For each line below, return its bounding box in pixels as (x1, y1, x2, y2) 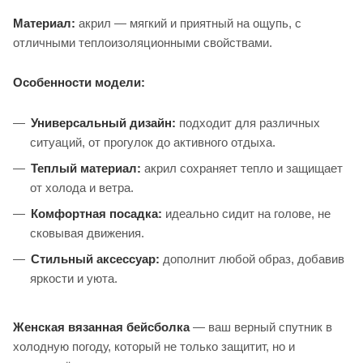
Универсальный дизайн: (31, 116, 176, 130)
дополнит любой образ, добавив (160, 252, 344, 267)
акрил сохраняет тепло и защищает (141, 161, 343, 176)
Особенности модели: (13, 75, 145, 90)
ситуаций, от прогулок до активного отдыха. (30, 135, 275, 150)
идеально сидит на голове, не (162, 207, 331, 221)
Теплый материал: (31, 161, 141, 176)
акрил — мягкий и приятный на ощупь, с (75, 16, 301, 31)
